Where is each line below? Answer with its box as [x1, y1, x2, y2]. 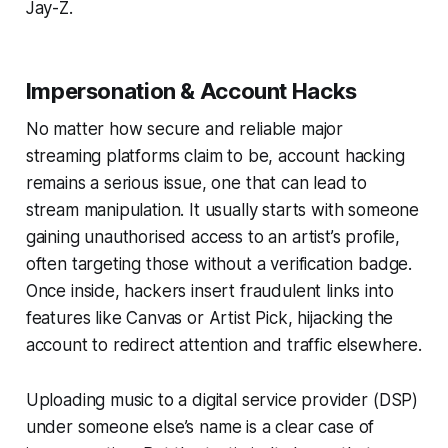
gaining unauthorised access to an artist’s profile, [25, 227, 401, 248]
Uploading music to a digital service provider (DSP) [25, 390, 419, 411]
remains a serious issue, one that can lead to [25, 173, 368, 194]
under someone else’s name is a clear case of [25, 417, 375, 438]
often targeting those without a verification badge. [25, 254, 413, 275]
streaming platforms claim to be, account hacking [25, 146, 405, 167]
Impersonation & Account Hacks [25, 78, 357, 105]
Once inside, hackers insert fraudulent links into [25, 281, 394, 302]
